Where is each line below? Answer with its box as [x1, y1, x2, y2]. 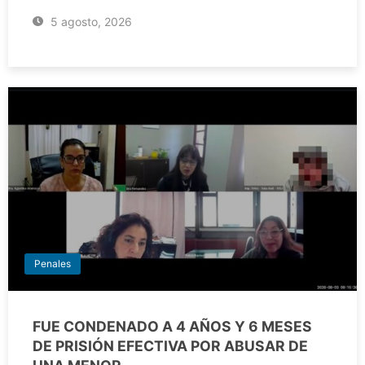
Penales [34, 257, 71, 270]
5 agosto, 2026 [46, 15, 132, 29]
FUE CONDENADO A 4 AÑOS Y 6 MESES [33, 318, 312, 336]
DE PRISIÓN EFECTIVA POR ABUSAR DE [33, 337, 308, 355]
